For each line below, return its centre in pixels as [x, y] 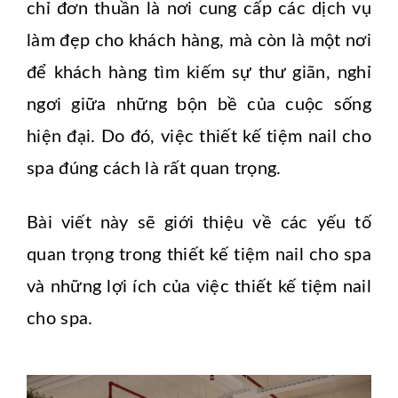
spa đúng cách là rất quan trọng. [154, 168]
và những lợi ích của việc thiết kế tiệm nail [199, 287]
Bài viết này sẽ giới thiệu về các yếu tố [199, 223]
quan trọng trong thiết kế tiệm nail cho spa [199, 255]
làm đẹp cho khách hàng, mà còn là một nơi [199, 40]
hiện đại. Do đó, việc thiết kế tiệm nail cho [199, 136]
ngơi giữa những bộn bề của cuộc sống [199, 104]
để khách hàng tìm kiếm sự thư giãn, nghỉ [199, 72]
